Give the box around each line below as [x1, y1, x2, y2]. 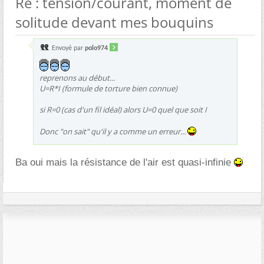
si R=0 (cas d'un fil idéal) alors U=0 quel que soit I [39, 104, 207, 115]
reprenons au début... [39, 72, 115, 83]
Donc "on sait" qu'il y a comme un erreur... [39, 126, 187, 137]
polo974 [85, 44, 108, 52]
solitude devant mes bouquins [15, 12, 213, 32]
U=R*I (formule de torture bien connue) [39, 82, 177, 94]
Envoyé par [50, 44, 85, 52]
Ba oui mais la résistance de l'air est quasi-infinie [15, 156, 234, 168]
